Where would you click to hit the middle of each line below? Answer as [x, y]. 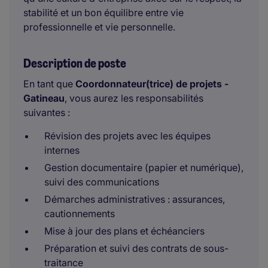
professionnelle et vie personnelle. [99, 27]
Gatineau [44, 98]
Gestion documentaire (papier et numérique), [144, 167]
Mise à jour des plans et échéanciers [124, 231]
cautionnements [80, 214]
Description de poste [75, 63]
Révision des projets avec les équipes [127, 136]
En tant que [49, 84]
